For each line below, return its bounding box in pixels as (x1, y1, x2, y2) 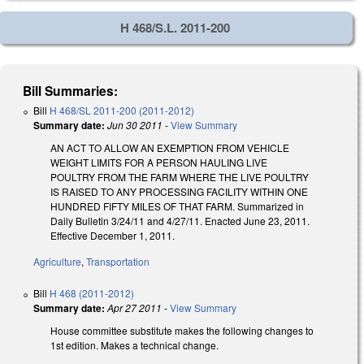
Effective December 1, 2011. (50, 227, 175, 242)
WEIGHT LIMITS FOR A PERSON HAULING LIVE (50, 154, 267, 169)
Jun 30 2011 (107, 117, 162, 132)
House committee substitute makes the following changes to (50, 323, 314, 338)
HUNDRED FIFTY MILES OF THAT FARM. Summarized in (50, 198, 304, 213)
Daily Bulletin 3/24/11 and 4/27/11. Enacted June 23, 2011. (50, 213, 310, 227)
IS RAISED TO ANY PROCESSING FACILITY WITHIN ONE (50, 184, 308, 198)
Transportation (86, 254, 149, 269)
